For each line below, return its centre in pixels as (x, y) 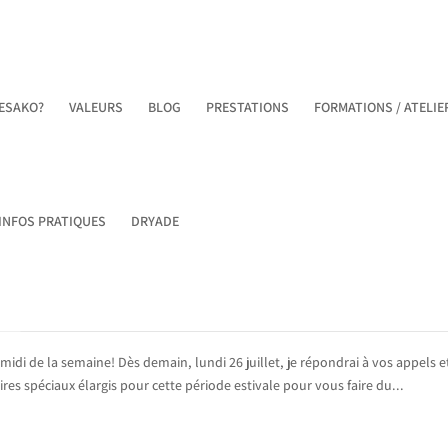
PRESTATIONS (248, 107)
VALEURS (96, 107)
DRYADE (155, 221)
